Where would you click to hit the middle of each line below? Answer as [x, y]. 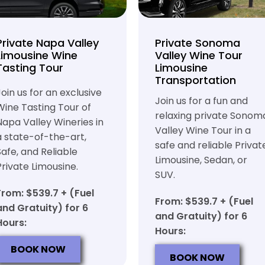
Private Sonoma [198, 43]
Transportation [195, 80]
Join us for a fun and [201, 101]
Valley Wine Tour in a [203, 130]
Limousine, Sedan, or [201, 160]
